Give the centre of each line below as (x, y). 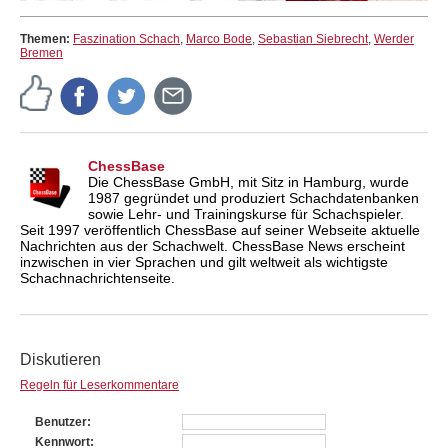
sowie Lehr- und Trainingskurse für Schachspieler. (246, 213)
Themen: (46, 38)
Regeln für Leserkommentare (99, 384)
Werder (394, 38)
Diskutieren (60, 359)
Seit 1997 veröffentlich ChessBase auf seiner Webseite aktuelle (220, 229)
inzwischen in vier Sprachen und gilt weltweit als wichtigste (204, 261)
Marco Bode (219, 38)
